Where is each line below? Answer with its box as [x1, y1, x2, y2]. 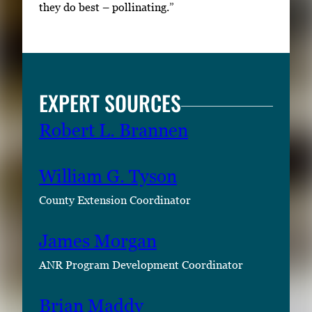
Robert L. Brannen [39, 120, 188, 141]
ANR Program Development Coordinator [39, 258, 243, 272]
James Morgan [39, 231, 157, 252]
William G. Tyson [39, 166, 177, 187]
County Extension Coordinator [39, 194, 191, 207]
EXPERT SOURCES [39, 87, 181, 119]
